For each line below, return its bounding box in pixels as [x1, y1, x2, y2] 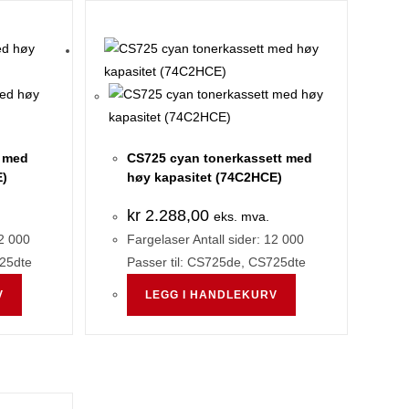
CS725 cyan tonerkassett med [126, 151, 312, 165]
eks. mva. [213, 209, 269, 224]
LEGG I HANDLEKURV [144, 288, 278, 301]
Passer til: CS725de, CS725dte [126, 255, 306, 269]
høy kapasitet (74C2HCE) [126, 170, 282, 184]
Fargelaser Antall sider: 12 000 [126, 232, 304, 246]
